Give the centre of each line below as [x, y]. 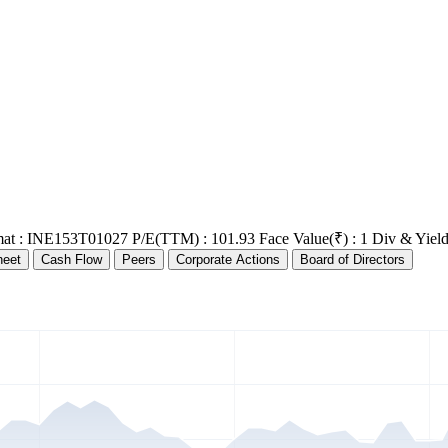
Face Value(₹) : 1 [313, 239]
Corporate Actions [228, 260]
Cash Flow [71, 260]
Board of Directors [352, 260]
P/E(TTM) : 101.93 [193, 239]
